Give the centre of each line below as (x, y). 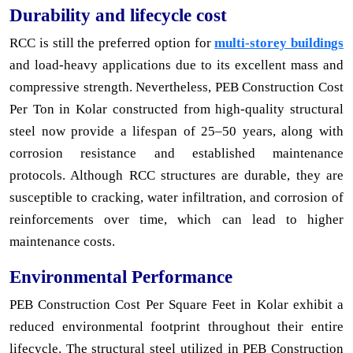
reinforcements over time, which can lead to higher (176, 219)
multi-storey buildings (279, 43)
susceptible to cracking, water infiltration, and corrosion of (176, 197)
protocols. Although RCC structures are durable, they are (176, 175)
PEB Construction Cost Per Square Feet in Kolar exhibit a (176, 304)
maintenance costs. (62, 241)
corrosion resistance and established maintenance (176, 153)
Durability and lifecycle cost (118, 15)
